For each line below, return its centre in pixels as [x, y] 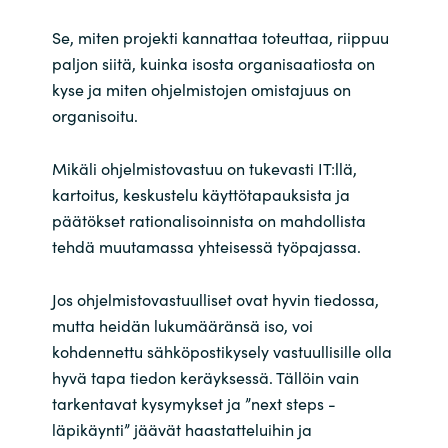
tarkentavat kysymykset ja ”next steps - [193, 403]
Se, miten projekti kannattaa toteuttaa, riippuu [220, 36]
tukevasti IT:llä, [300, 167]
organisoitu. [94, 114]
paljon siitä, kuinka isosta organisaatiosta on [213, 62]
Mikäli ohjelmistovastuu [139, 167]
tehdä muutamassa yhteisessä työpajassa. [206, 245]
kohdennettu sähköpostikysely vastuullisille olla [221, 351]
